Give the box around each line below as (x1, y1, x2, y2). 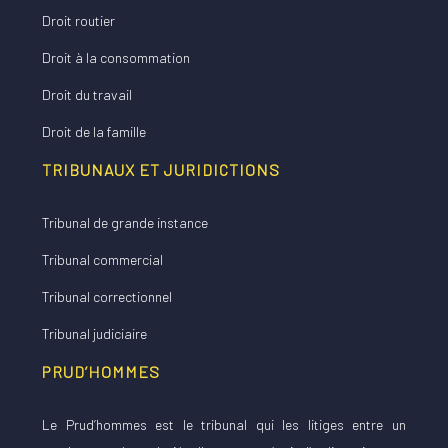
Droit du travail (42, 86, 132, 103)
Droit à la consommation (42, 49, 190, 66)
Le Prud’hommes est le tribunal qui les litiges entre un (42, 416, 406, 433)
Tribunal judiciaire (42, 325, 147, 342)
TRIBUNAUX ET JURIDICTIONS (42, 160, 280, 179)
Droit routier (42, 12, 115, 29)
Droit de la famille (42, 123, 146, 140)
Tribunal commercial (42, 251, 163, 268)
